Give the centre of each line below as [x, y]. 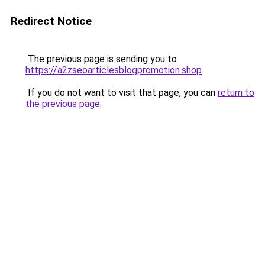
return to [236, 93]
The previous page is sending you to [101, 59]
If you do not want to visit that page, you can [122, 93]
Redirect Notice [51, 21]
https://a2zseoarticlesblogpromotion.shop [114, 70]
